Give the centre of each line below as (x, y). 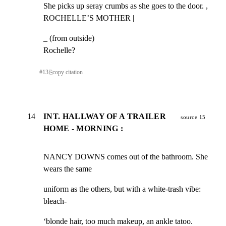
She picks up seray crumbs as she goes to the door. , (126, 6)
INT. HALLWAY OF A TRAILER (105, 117)
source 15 (193, 117)
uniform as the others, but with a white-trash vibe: (122, 189)
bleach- (55, 201)
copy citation (67, 72)
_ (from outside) (69, 38)
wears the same (68, 169)
